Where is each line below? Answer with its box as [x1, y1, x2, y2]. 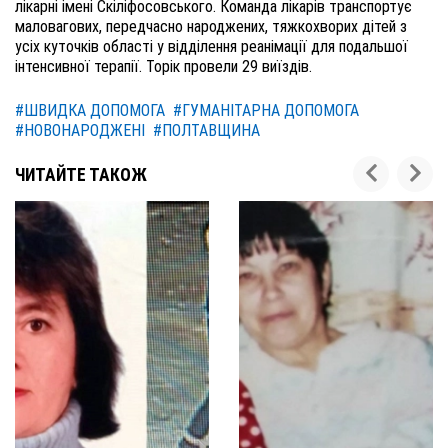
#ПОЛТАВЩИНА [153, 121, 260, 141]
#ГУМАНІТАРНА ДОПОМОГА [173, 101, 359, 121]
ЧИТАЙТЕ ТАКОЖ [15, 165, 147, 186]
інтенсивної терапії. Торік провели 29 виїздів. [15, 57, 312, 77]
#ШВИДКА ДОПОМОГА [15, 101, 165, 121]
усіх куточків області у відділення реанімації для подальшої [15, 37, 408, 57]
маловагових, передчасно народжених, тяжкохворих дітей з [15, 17, 407, 37]
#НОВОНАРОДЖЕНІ [15, 121, 145, 141]
